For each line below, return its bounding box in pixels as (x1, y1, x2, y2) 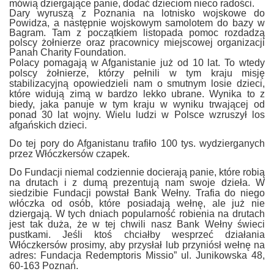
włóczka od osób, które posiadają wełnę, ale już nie (9, 198, 265, 209)
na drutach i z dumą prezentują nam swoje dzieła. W (9, 177, 265, 188)
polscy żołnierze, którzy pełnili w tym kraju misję (9, 68, 265, 78)
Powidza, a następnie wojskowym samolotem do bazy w (9, 18, 265, 28)
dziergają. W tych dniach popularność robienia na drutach (9, 209, 265, 220)
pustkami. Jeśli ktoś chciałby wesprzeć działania (9, 229, 265, 240)
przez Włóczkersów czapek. (9, 149, 130, 160)
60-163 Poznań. (9, 261, 78, 272)
